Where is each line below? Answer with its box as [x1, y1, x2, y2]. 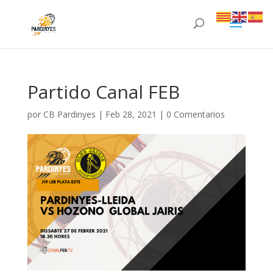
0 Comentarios [166, 108, 225, 120]
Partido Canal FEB [27, 79, 180, 104]
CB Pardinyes [43, 108, 96, 120]
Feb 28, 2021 [105, 108, 157, 120]
